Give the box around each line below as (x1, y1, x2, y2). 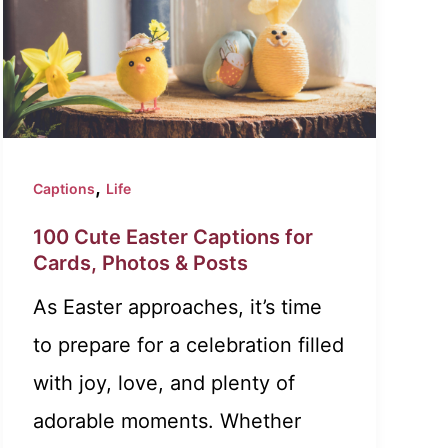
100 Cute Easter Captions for (32, 225, 313, 250)
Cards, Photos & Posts (32, 251, 248, 276)
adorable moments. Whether (32, 409, 301, 434)
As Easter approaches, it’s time (32, 295, 322, 320)
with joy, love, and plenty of (32, 371, 295, 396)
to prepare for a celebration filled (32, 333, 344, 358)
